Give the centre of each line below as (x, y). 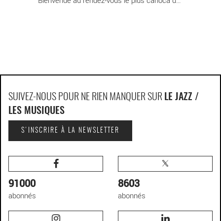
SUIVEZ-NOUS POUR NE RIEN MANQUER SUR (86, 97)
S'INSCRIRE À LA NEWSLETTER (70, 130)
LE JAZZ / (182, 97)
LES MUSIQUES (37, 111)
